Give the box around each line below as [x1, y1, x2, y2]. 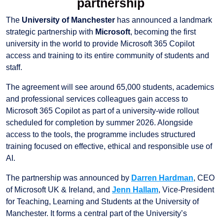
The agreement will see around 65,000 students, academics [6, 82, 214, 91]
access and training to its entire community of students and [6, 51, 209, 60]
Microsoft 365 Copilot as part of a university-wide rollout [6, 106, 199, 115]
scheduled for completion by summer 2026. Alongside [6, 118, 193, 127]
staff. [6, 63, 22, 72]
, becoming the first [130, 27, 196, 36]
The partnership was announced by [6, 173, 131, 182]
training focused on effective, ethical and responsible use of [6, 142, 212, 150]
